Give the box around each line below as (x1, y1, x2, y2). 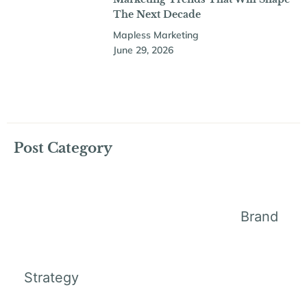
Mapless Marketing (112, 29, 199, 42)
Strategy (24, 269, 79, 286)
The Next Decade (112, 8, 201, 21)
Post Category (14, 139, 112, 156)
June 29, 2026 (112, 44, 173, 57)
